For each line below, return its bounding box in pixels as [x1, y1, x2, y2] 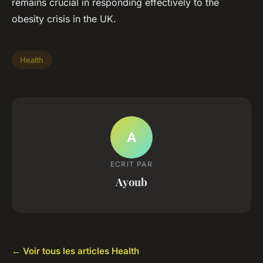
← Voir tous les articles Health [12, 245, 139, 257]
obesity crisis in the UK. [12, 13, 116, 25]
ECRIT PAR [110, 160, 153, 169]
